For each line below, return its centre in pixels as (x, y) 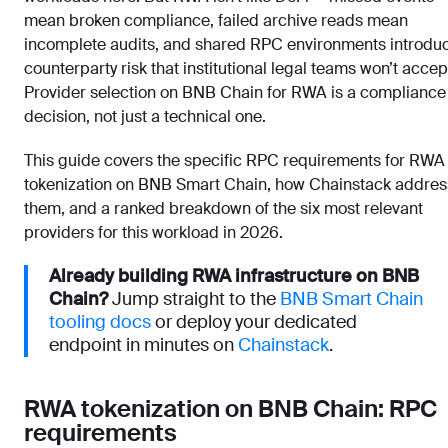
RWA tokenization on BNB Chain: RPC (230, 408)
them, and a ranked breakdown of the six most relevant (223, 208)
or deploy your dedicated (254, 322)
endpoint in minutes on (143, 345)
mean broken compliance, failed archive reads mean (216, 20)
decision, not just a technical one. (145, 116)
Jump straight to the (194, 299)
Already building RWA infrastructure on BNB (234, 276)
